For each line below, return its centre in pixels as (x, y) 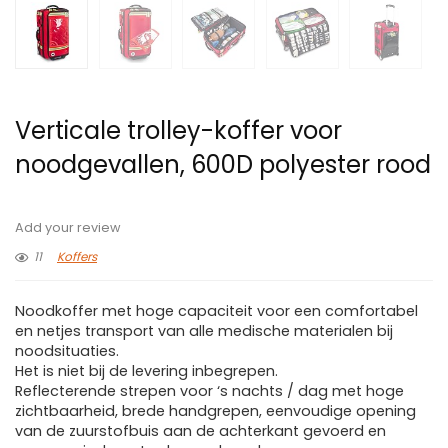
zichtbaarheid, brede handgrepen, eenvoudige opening (215, 411)
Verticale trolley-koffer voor (178, 131)
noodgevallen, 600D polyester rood (223, 165)
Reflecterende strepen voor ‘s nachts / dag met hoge (209, 391)
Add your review (68, 228)
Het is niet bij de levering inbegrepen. (146, 371)
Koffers (77, 257)
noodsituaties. (67, 351)
